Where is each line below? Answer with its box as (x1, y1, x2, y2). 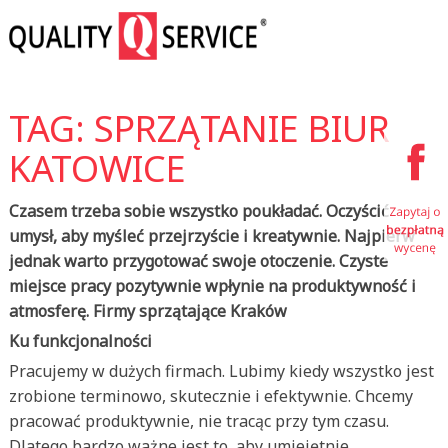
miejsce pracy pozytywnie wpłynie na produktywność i (8, 275, 416, 297)
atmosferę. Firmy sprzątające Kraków (8, 300, 287, 322)
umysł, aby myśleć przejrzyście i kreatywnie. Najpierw (8, 225, 415, 247)
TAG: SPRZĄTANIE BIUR (8, 104, 390, 153)
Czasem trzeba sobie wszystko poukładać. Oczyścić (8, 200, 389, 222)
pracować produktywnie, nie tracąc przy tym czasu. (8, 410, 389, 432)
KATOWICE (8, 144, 186, 193)
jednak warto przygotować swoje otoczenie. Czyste (8, 250, 388, 272)
